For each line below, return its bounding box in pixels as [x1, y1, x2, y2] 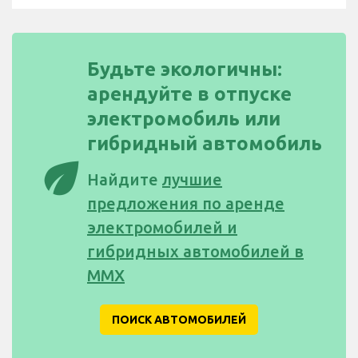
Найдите [87, 170, 162, 189]
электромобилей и [87, 218, 237, 237]
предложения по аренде [87, 194, 284, 213]
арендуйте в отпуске [87, 83, 292, 105]
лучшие [162, 170, 222, 189]
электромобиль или [87, 108, 280, 130]
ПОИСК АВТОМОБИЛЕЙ [112, 313, 246, 327]
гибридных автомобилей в [87, 242, 304, 261]
